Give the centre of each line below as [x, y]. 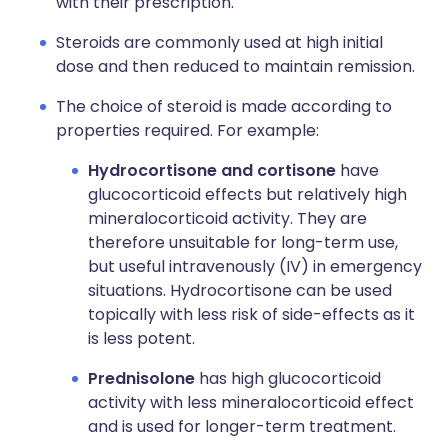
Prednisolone [141, 378]
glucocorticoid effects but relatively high [247, 194]
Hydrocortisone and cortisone [212, 170]
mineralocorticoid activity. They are [227, 218]
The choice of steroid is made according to [224, 106]
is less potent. [141, 338]
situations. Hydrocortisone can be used [240, 290]
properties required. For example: [187, 130]
